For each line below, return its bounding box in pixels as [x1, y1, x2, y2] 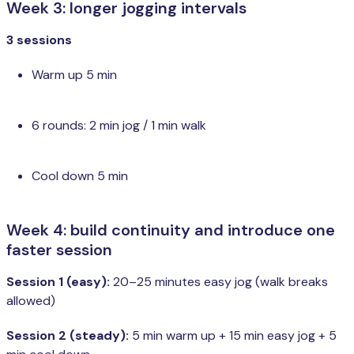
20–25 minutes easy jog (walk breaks [110, 273, 328, 291]
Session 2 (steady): [6, 327, 129, 345]
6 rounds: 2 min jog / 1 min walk [32, 117, 206, 134]
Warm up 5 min [32, 66, 117, 84]
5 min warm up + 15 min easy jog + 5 [129, 327, 337, 345]
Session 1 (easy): [6, 273, 110, 291]
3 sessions [6, 32, 72, 49]
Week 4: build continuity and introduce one [6, 220, 335, 241]
